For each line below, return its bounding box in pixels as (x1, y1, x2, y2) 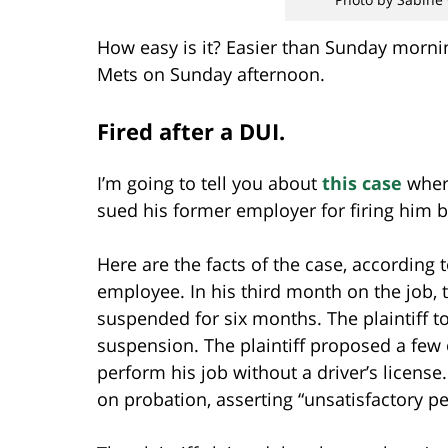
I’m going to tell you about (97, 170, 322, 195)
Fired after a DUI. (97, 115, 285, 146)
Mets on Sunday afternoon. (97, 61, 325, 86)
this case (322, 170, 402, 195)
